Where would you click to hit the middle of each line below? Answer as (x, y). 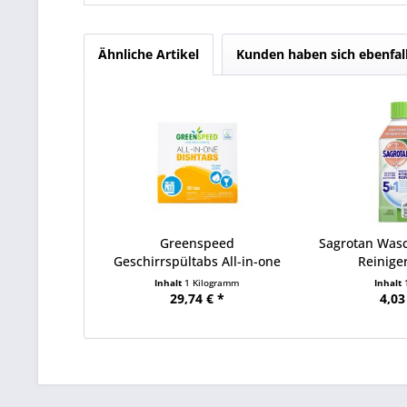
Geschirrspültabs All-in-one (197, 261)
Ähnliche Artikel (149, 54)
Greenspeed (197, 243)
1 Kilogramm (212, 283)
